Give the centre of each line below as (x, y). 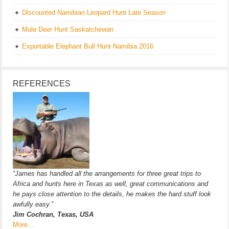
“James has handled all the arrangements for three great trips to (107, 173)
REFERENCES (42, 83)
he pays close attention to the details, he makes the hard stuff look (112, 194)
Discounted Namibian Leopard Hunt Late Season (94, 12)
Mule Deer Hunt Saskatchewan (68, 29)
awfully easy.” (33, 204)
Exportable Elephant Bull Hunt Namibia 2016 (88, 46)
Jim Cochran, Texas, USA (53, 214)
